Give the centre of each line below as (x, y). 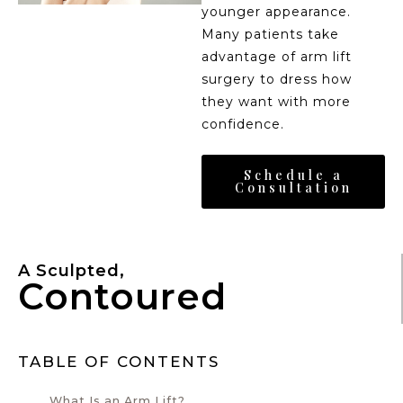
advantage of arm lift (277, 57)
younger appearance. (276, 12)
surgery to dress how (277, 80)
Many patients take (270, 35)
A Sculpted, (72, 271)
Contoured (122, 297)
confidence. (243, 125)
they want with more (276, 102)
